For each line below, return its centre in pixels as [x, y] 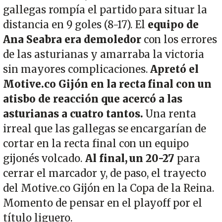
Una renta [170, 114]
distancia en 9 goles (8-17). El [76, 25]
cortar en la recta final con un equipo [96, 144]
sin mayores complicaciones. [77, 70]
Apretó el [175, 70]
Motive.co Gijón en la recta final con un [108, 84]
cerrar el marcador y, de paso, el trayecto [105, 174]
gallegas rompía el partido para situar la [105, 10]
